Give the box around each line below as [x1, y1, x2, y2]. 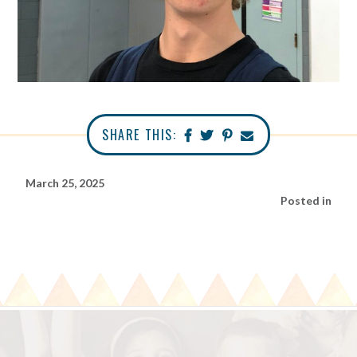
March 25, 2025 [25, 176, 105, 190]
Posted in [280, 194, 331, 208]
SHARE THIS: [101, 125, 177, 145]
